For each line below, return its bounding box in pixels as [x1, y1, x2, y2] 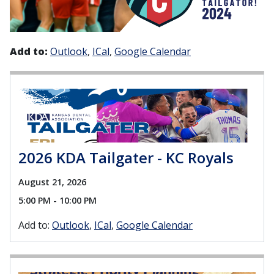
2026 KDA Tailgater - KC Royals [18, 147, 234, 168]
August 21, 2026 [18, 176, 86, 188]
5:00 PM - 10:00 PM [18, 194, 97, 207]
